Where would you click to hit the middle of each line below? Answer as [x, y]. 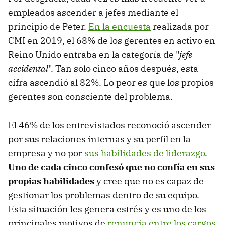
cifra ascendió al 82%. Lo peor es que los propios [111, 83]
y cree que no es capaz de [149, 181]
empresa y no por [46, 153]
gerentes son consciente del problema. [90, 97]
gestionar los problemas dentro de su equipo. [104, 195]
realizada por [180, 27]
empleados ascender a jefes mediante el [93, 13]
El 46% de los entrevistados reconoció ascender [109, 125]
